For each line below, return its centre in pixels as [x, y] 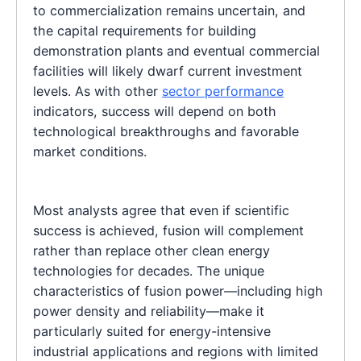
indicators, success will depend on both [155, 111]
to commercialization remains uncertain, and [169, 10]
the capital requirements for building [145, 30]
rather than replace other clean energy [151, 250]
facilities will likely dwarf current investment [168, 71]
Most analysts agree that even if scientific [161, 210]
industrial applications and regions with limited [176, 351]
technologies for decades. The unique [149, 270]
